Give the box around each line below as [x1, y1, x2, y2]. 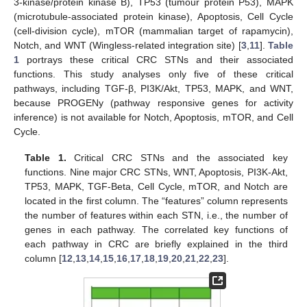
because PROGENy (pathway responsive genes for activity [14, 97, 293, 108]
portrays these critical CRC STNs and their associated [19, 53, 293, 65]
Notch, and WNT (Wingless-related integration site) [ [14, 39, 241, 51]
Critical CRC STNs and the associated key [66, 152, 288, 164]
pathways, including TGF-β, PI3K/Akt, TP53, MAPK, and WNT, [14, 82, 293, 94]
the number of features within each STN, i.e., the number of [25, 210, 288, 221]
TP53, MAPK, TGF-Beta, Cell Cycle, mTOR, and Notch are [25, 181, 288, 193]
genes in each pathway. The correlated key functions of [25, 224, 288, 236]
